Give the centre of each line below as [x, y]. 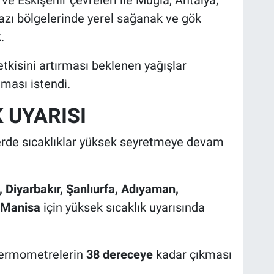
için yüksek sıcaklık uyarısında [122, 208]
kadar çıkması [192, 255]
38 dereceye [119, 255]
